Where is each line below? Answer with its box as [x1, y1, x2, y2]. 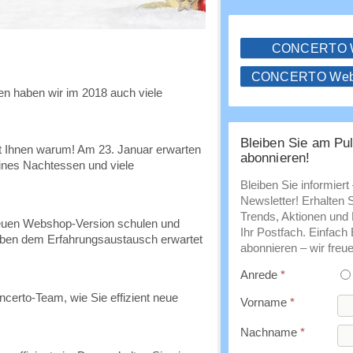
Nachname [240, 325, 300, 339]
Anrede [240, 268, 281, 281]
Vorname [240, 295, 290, 309]
